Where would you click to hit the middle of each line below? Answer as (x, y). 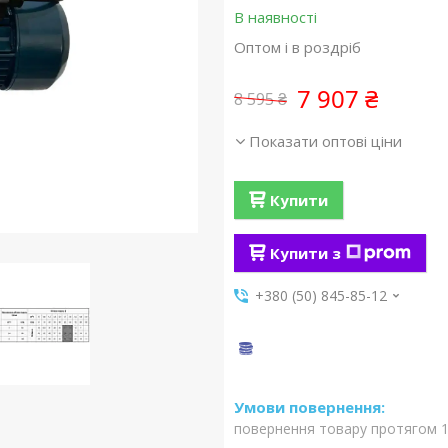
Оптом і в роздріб (297, 47)
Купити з (305, 253)
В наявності (275, 17)
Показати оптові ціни (325, 141)
